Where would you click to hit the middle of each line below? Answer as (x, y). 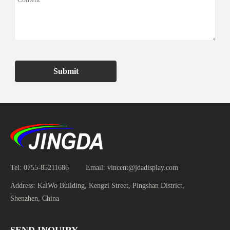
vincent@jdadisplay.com (142, 167)
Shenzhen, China (35, 198)
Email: (95, 167)
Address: (23, 185)
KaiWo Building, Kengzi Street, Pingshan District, (111, 185)
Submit (66, 71)
